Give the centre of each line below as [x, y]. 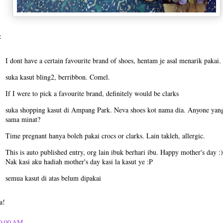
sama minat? [23, 119]
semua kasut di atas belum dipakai [53, 178]
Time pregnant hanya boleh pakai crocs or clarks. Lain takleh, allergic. [105, 135]
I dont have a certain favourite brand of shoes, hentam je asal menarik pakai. [113, 60]
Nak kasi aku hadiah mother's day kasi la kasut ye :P [79, 161]
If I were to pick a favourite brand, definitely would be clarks [92, 93]
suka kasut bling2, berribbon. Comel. [58, 77]
